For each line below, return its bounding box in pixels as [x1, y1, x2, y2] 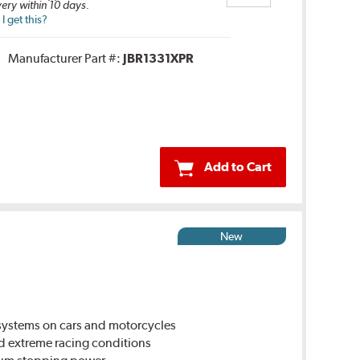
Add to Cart [203, 159, 272, 175]
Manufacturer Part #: [7, 51, 123, 67]
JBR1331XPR [122, 51, 194, 67]
